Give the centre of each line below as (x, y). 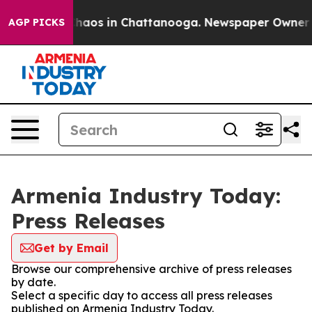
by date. (33, 282)
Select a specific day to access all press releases (142, 295)
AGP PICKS (37, 22)
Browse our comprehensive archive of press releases (151, 269)
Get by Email (71, 248)
